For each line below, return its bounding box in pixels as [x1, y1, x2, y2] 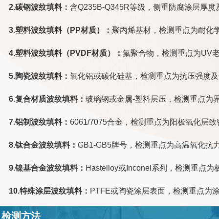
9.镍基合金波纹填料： [9, 163, 86, 172]
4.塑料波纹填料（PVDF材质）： [9, 48, 123, 57]
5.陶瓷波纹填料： [9, 71, 70, 80]
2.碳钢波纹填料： [9, 2, 70, 11]
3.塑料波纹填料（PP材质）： [9, 25, 112, 34]
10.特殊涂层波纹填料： [9, 186, 90, 195]
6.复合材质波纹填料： [9, 94, 86, 103]
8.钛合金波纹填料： [9, 140, 78, 149]
